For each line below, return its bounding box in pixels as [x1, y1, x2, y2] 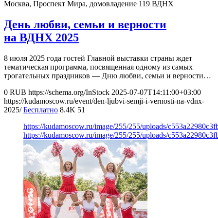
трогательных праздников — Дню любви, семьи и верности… [4, 72, 211, 80]
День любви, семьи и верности [4, 18, 166, 31]
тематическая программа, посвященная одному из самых [4, 63, 193, 72]
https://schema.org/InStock [28, 88, 109, 97]
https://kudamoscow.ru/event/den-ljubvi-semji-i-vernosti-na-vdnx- [4, 97, 204, 106]
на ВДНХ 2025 [4, 31, 79, 44]
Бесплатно [23, 106, 58, 114]
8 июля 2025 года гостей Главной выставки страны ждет [4, 54, 192, 63]
